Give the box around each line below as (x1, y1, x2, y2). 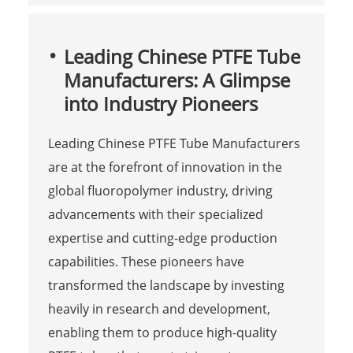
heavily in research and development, (47, 299, 270, 318)
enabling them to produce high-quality (47, 323, 277, 341)
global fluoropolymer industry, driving (47, 181, 273, 199)
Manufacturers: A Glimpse (63, 66, 290, 93)
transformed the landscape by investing (47, 276, 284, 294)
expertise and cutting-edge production (47, 229, 277, 247)
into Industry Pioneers (63, 90, 258, 117)
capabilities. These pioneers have (47, 252, 244, 270)
